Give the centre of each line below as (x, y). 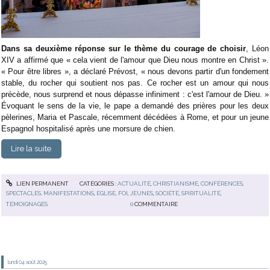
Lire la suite (31, 149)
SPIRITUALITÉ (201, 193)
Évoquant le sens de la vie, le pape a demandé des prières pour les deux (135, 105)
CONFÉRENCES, (222, 183)
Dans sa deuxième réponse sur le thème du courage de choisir (124, 48)
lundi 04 (16, 262)
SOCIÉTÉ (168, 193)
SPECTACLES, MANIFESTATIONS (50, 193)
